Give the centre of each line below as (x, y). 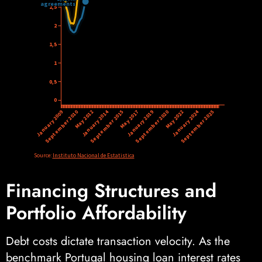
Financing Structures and (111, 190)
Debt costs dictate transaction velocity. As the (118, 241)
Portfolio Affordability (96, 213)
